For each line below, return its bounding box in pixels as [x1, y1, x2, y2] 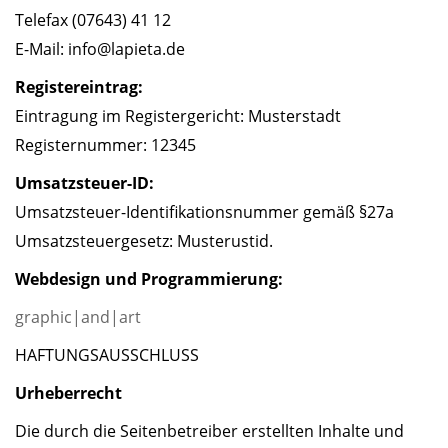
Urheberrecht [15, 381, 122, 404]
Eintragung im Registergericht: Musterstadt [15, 104, 341, 127]
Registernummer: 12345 [15, 133, 196, 156]
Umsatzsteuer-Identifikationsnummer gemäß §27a [15, 200, 394, 223]
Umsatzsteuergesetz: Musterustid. [15, 229, 273, 252]
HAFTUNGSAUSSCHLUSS [15, 343, 199, 366]
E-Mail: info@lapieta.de [15, 37, 185, 60]
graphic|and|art [15, 305, 141, 328]
